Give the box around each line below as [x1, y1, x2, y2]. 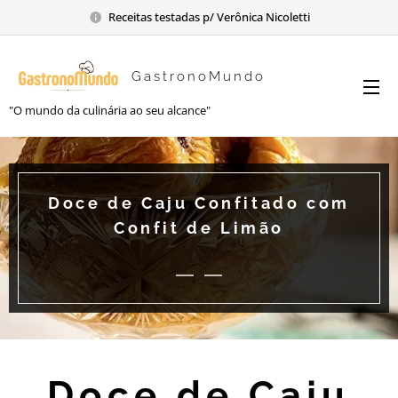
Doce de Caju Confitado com [48, 194, 350, 212]
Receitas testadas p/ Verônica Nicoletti [107, 8, 310, 25]
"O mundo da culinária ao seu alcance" [9, 101, 211, 118]
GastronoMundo [131, 68, 267, 84]
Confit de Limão [113, 219, 284, 237]
